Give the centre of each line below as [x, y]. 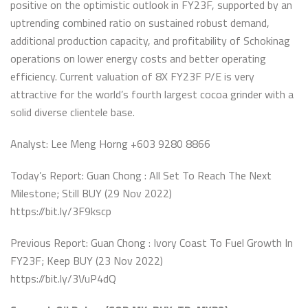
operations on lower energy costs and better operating [138, 58]
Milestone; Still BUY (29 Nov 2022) [91, 193]
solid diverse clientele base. [73, 112]
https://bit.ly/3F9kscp [61, 211]
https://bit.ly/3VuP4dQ [63, 278]
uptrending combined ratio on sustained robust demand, [140, 23]
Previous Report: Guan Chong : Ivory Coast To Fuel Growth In [152, 243]
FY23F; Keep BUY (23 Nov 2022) [87, 261]
